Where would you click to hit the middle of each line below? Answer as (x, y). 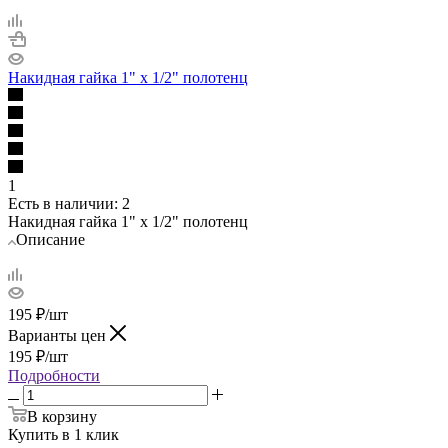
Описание (50, 239)
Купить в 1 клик (63, 434)
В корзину (62, 416)
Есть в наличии (61, 203)
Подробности (54, 375)
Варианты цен (59, 335)
